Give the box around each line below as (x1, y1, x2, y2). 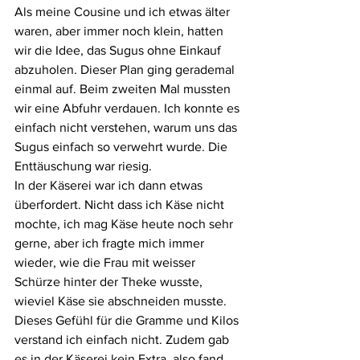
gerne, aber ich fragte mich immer (14, 236, 207, 250)
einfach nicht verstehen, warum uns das (14, 121, 240, 134)
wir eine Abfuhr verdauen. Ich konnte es (14, 101, 243, 115)
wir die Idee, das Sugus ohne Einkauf (14, 43, 224, 57)
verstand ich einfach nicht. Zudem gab (14, 333, 232, 346)
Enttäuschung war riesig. (14, 159, 152, 173)
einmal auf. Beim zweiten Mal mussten (14, 82, 234, 96)
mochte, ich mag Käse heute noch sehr (14, 217, 236, 231)
